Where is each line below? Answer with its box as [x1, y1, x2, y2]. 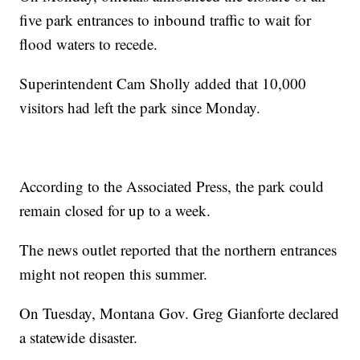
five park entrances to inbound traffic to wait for [19, 10, 312, 31]
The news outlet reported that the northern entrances [19, 239, 337, 260]
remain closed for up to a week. [19, 200, 211, 221]
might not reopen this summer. [19, 264, 208, 284]
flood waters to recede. [19, 34, 158, 55]
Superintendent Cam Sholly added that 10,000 [19, 73, 307, 94]
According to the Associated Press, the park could [19, 176, 325, 197]
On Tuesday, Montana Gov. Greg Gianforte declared [19, 303, 340, 324]
